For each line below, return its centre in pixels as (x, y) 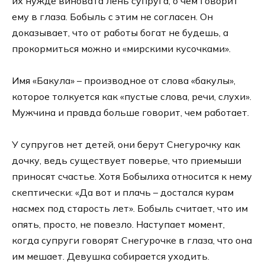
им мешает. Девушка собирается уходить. (111, 256)
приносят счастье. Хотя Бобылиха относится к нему (132, 177)
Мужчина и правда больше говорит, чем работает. (130, 113)
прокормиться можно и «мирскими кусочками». (121, 48)
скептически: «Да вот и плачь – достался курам (123, 193)
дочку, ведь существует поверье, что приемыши (127, 161)
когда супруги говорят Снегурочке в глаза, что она (132, 240)
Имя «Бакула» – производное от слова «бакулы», (124, 81)
